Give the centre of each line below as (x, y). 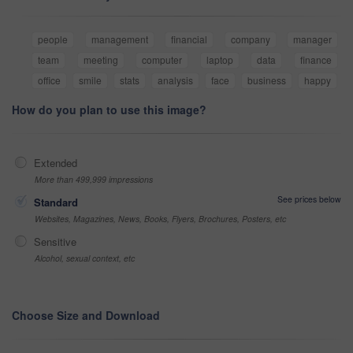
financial (189, 39)
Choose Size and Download (86, 316)
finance (316, 60)
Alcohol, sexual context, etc (85, 258)
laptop (219, 60)
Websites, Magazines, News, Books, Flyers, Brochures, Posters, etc (160, 219)
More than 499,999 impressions (94, 180)
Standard (56, 203)
